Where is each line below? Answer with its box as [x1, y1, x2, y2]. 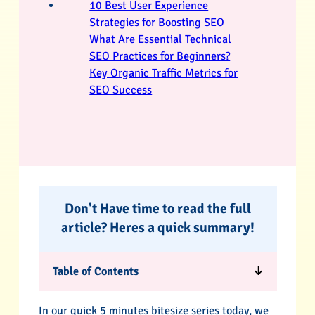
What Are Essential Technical [89, 32, 232, 47]
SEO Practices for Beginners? [89, 49, 231, 64]
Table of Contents [52, 264, 139, 278]
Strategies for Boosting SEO [89, 15, 225, 30]
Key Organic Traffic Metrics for [89, 66, 238, 81]
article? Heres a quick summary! [60, 219, 255, 236]
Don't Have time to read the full [64, 200, 251, 217]
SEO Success [89, 83, 153, 98]
